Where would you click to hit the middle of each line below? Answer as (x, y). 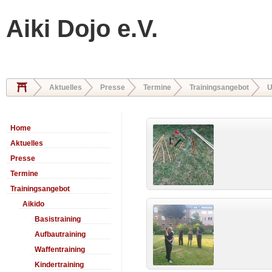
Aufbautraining (60, 234)
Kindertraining (59, 265)
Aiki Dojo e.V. (82, 29)
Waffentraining (60, 250)
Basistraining (58, 219)
